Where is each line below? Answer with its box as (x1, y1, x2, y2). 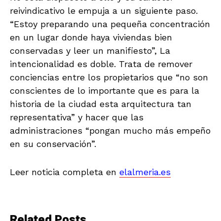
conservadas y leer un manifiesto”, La (10, 45, 170, 56)
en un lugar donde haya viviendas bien (10, 32, 172, 42)
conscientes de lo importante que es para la (10, 85, 199, 96)
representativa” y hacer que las (10, 111, 144, 122)
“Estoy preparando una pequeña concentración (10, 18, 210, 29)
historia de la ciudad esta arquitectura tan (10, 98, 191, 109)
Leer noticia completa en (10, 166, 119, 177)
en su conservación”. (10, 138, 96, 149)
